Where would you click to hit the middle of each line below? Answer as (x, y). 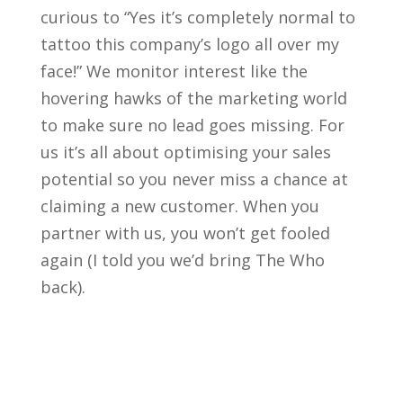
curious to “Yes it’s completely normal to (197, 17)
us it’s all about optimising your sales (185, 152)
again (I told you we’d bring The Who (182, 260)
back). (63, 287)
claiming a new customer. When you (179, 206)
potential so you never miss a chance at (194, 179)
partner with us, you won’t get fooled (185, 233)
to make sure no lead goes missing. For (192, 125)
